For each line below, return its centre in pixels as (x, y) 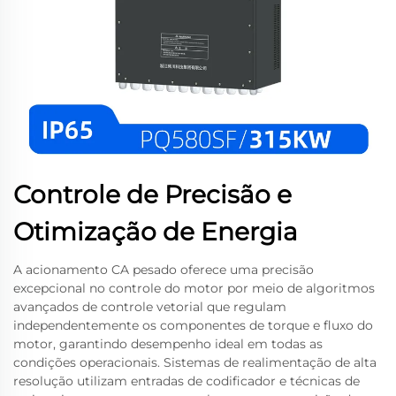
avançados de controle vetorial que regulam (150, 307)
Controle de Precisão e (152, 194)
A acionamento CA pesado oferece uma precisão (164, 270)
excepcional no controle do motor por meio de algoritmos (194, 288)
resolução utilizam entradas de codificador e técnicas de (187, 381)
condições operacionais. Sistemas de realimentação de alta (195, 362)
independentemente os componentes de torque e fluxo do (193, 325)
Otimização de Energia (156, 232)
